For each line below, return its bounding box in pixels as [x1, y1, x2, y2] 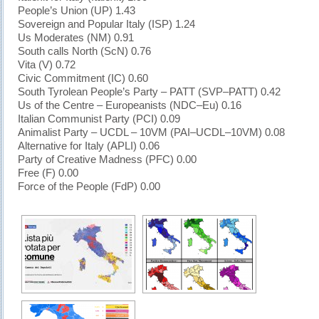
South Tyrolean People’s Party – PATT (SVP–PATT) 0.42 [18, 86, 281, 98]
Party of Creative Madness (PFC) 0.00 [18, 154, 197, 165]
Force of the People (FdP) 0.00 [18, 181, 160, 192]
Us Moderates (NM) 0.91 [18, 32, 134, 43]
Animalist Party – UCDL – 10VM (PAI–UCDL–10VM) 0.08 [18, 127, 285, 138]
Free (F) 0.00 [18, 167, 78, 179]
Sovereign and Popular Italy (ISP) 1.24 [18, 19, 195, 30]
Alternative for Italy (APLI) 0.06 [18, 140, 159, 152]
